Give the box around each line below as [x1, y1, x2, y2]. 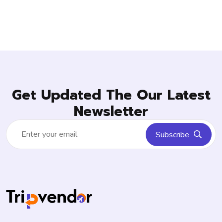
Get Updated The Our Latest [11, 84, 211, 106]
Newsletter [74, 100, 148, 122]
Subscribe [156, 129, 191, 140]
